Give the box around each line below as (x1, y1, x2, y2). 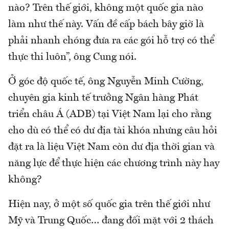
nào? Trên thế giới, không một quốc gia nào (8, 3, 203, 13)
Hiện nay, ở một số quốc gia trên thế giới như (8, 199, 210, 210)
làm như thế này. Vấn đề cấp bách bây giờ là (8, 19, 204, 30)
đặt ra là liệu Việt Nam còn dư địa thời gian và (8, 142, 215, 152)
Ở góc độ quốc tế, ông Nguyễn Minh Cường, (8, 76, 203, 87)
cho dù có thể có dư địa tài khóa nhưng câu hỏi (8, 125, 217, 136)
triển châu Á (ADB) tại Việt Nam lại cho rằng (8, 109, 211, 120)
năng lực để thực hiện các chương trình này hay (8, 158, 219, 169)
